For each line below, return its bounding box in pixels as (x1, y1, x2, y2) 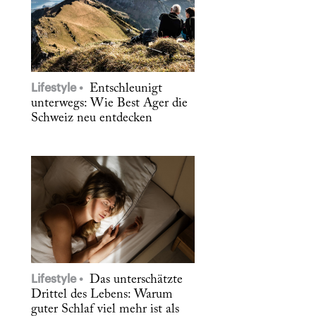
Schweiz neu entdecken (31, 112, 152, 126)
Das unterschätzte (86, 274, 183, 287)
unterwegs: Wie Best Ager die (31, 97, 188, 111)
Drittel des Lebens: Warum (31, 288, 173, 302)
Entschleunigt (86, 83, 162, 96)
